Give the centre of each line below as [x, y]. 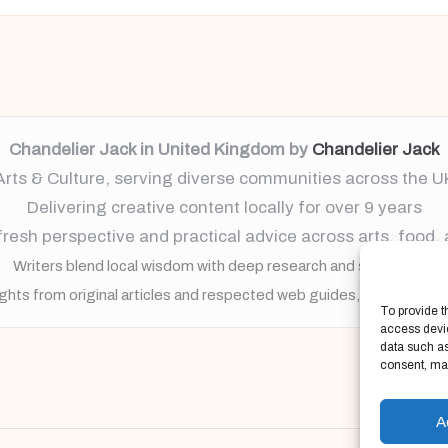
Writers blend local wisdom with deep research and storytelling [224, 266]
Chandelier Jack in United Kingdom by [160, 149]
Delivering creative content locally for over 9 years [224, 207]
